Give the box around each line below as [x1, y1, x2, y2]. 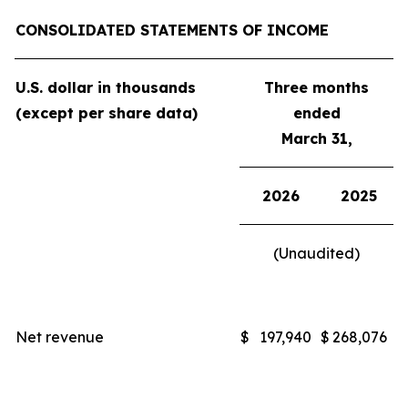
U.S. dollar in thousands [15, 78, 196, 97]
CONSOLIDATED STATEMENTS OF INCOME [15, 21, 329, 39]
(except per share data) [15, 104, 198, 122]
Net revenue [15, 328, 104, 346]
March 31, [280, 129, 352, 148]
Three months [264, 78, 369, 97]
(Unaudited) [273, 244, 360, 262]
